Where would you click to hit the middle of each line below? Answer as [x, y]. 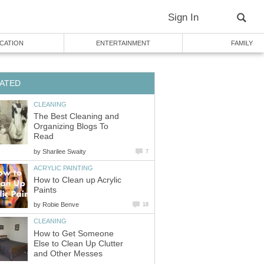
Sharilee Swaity [64, 151]
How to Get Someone [74, 233]
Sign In [183, 17]
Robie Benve [61, 205]
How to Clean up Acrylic [77, 180]
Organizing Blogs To [71, 127]
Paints [45, 190]
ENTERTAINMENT [123, 43]
